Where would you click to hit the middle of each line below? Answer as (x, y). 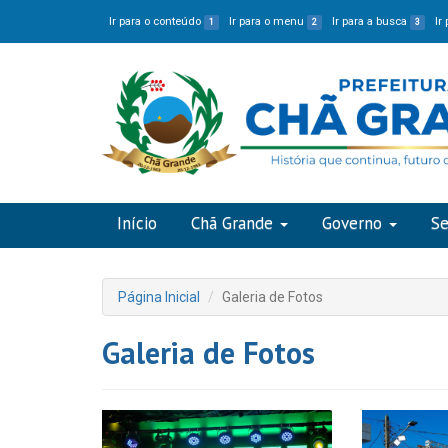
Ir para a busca (371, 21)
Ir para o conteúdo (156, 21)
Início (137, 223)
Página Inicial (159, 297)
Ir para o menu (268, 21)
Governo (352, 223)
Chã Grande (232, 223)
